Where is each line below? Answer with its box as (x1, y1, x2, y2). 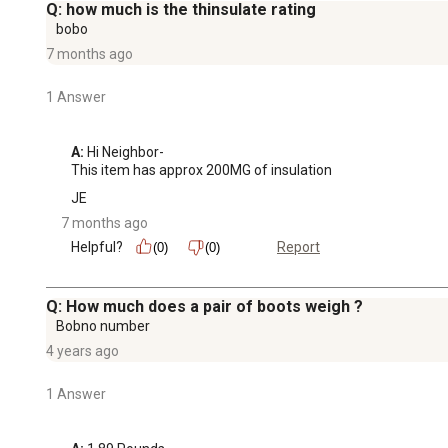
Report (277, 239, 320, 256)
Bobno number (56, 317, 150, 334)
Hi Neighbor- (84, 143, 164, 160)
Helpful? (71, 238, 123, 255)
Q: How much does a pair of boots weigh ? (46, 296, 363, 316)
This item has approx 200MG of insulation (71, 161, 332, 178)
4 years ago (46, 342, 119, 359)
